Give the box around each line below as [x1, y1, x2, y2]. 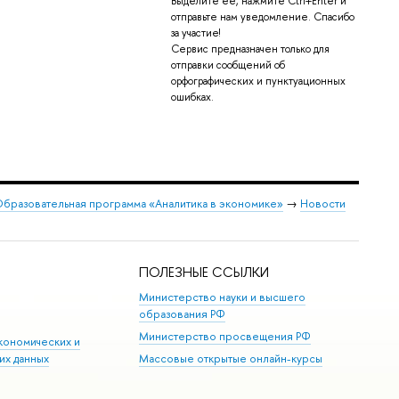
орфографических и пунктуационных [170, 73, 346, 88]
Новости [299, 196, 346, 212]
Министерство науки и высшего [139, 289, 306, 305]
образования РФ [139, 305, 226, 322]
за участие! [170, 25, 220, 40]
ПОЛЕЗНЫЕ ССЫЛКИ [139, 263, 270, 282]
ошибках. [170, 89, 214, 104]
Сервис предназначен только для [170, 41, 330, 56]
